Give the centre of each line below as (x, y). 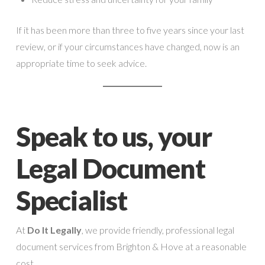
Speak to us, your (114, 136)
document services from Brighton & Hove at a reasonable (131, 246)
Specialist (71, 200)
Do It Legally (54, 230)
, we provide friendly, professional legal (158, 230)
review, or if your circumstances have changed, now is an (127, 46)
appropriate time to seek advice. (81, 63)
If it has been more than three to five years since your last (130, 30)
